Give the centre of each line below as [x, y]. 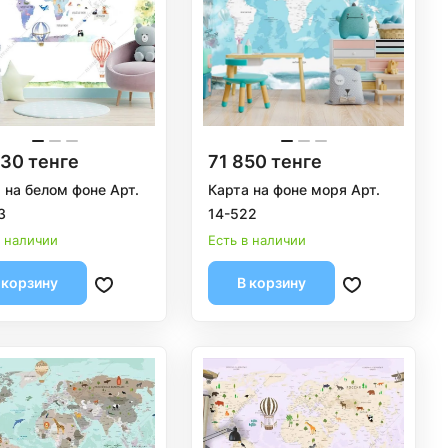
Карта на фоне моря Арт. [294, 190]
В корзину [272, 283]
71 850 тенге [265, 162]
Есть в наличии [257, 240]
